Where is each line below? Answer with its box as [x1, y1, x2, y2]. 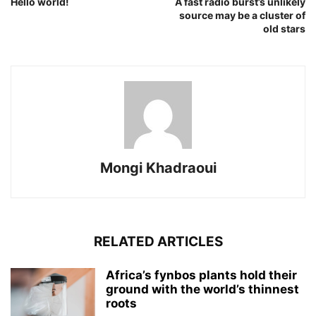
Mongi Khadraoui [99, 159, 217, 177]
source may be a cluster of [179, 9, 305, 22]
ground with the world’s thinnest [106, 282, 299, 297]
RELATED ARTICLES [93, 233, 223, 250]
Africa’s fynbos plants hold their [106, 268, 297, 283]
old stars [263, 23, 305, 35]
